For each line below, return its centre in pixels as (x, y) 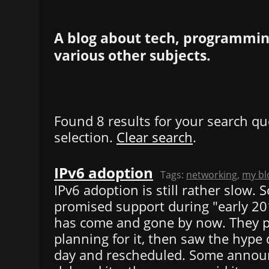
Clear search (155, 137)
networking (212, 174)
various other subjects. (132, 55)
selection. (85, 137)
